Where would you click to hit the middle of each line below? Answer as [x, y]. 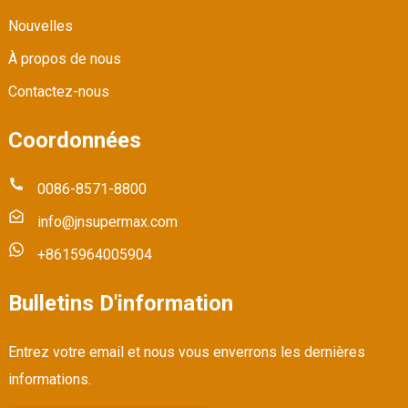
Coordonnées [74, 141]
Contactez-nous [58, 92]
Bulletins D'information [120, 304]
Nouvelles [40, 26]
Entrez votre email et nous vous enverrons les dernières [186, 352]
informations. [49, 380]
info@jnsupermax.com [107, 222]
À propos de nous [64, 59]
